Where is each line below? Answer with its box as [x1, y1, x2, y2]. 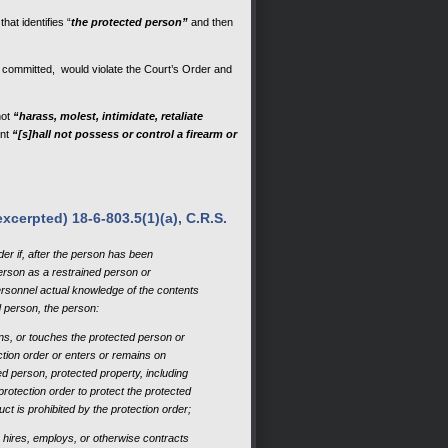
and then [188, 16, 233, 29]
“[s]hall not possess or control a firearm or [9, 128, 237, 141]
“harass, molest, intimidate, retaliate [13, 110, 203, 123]
